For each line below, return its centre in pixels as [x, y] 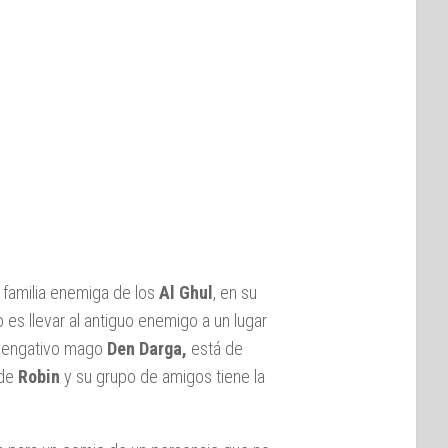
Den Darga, [147, 348]
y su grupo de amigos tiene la [162, 376]
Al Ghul [186, 292]
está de [215, 348]
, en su [235, 292]
